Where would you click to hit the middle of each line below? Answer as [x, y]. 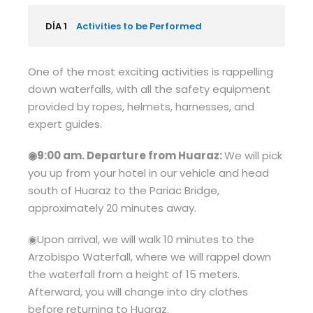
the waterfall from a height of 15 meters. [134, 274]
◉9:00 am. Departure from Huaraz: [126, 155]
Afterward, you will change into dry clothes [138, 292]
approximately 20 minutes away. [112, 208]
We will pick [253, 155]
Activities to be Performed [139, 26]
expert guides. [65, 124]
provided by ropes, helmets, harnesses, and [141, 107]
